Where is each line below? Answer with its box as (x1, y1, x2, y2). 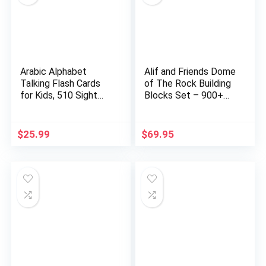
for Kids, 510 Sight (20, 90, 98, 102)
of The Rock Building (144, 78, 232, 90)
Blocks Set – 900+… (144, 90, 230, 102)
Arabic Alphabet (20, 66, 87, 78)
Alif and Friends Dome (144, 66, 236, 78)
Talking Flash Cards (20, 78, 101, 90)
